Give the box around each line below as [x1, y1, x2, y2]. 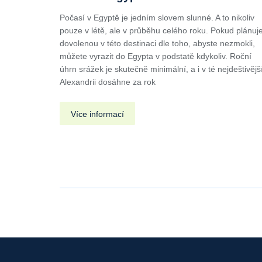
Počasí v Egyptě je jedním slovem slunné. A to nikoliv [60, 12, 254, 22]
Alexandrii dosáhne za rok [60, 77, 156, 87]
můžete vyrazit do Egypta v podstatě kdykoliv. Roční [60, 51, 251, 61]
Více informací [71, 109, 124, 119]
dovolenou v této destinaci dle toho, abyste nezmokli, [60, 38, 255, 48]
